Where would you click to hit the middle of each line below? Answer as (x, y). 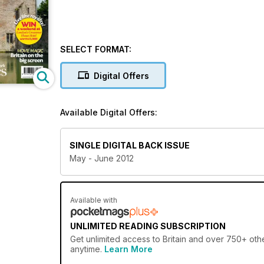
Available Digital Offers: (109, 112)
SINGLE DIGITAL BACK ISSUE (130, 146)
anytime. (87, 249)
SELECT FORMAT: (96, 49)
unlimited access (118, 239)
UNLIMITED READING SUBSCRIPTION (148, 226)
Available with (94, 200)
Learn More (128, 249)
